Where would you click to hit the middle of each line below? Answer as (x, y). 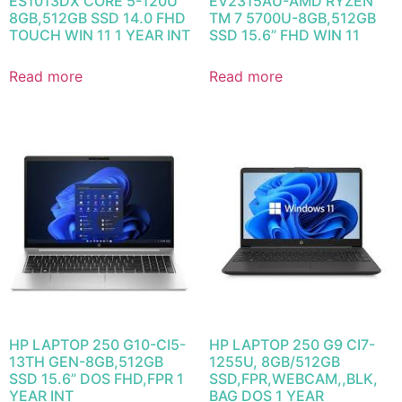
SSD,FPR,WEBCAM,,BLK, (293, 378)
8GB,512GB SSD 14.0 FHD (97, 18)
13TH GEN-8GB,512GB (86, 361)
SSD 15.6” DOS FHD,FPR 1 (96, 378)
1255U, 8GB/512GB (274, 361)
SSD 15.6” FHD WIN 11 (284, 35)
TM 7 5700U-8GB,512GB (292, 18)
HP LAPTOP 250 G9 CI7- (292, 344)
